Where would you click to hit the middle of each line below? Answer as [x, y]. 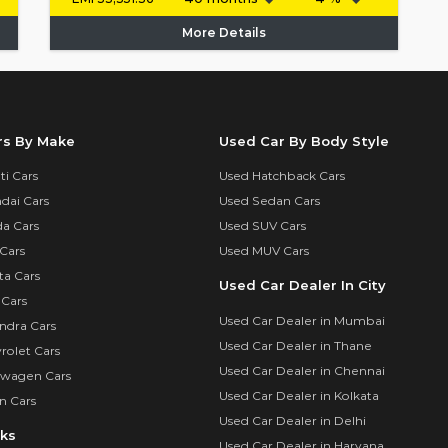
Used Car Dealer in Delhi [292, 421]
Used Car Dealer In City [302, 285]
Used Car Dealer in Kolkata [299, 396]
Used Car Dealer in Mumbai [302, 321]
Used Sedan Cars [269, 201]
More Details [224, 33]
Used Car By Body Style [304, 140]
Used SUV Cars [262, 226]
